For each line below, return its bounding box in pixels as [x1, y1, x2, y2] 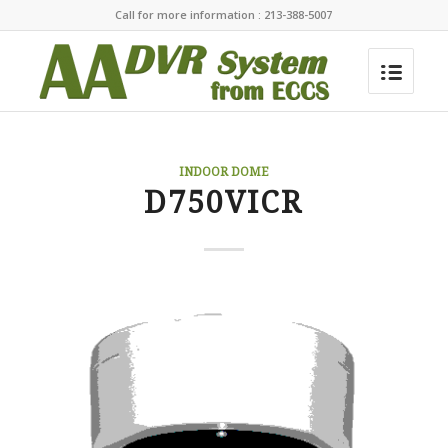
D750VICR [144, 185, 304, 220]
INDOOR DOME [179, 165, 269, 179]
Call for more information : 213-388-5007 [115, 7, 333, 22]
